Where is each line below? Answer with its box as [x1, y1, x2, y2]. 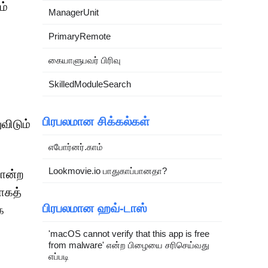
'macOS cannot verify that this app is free [48, 229, 209, 239]
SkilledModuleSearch [48, 79, 131, 89]
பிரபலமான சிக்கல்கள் [42, 115, 150, 128]
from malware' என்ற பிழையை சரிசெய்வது [48, 240, 209, 250]
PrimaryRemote [48, 31, 111, 41]
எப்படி [48, 251, 69, 261]
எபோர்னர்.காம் [48, 142, 103, 152]
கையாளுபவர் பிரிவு [48, 55, 121, 65]
